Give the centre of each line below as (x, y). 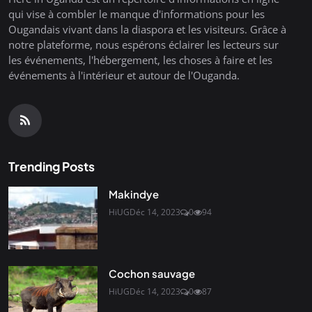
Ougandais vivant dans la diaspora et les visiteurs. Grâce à (147, 30)
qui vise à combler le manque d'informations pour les (136, 14)
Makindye (134, 194)
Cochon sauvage (152, 274)
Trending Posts (52, 167)
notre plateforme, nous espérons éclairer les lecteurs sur (143, 45)
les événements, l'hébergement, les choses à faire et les (140, 60)
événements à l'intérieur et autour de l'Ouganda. (124, 76)
